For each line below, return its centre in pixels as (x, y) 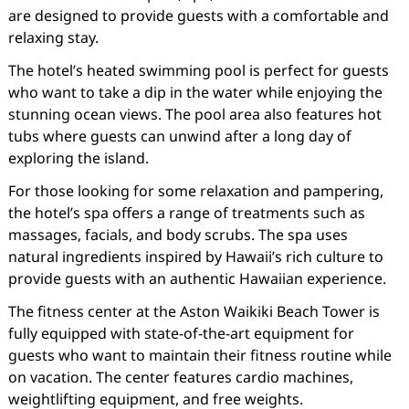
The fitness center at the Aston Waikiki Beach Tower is (194, 311)
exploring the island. (78, 158)
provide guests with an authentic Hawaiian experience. (197, 278)
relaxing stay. (53, 37)
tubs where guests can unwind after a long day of (179, 136)
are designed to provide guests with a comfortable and (198, 16)
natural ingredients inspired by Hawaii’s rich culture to (195, 257)
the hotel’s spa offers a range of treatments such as (186, 213)
